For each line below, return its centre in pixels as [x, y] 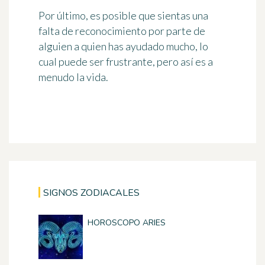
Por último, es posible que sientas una [123, 16]
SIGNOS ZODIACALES [91, 193]
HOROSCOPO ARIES [127, 223]
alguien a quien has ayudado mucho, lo [123, 46]
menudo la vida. [73, 77]
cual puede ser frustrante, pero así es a [126, 62]
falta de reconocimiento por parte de [122, 31]
